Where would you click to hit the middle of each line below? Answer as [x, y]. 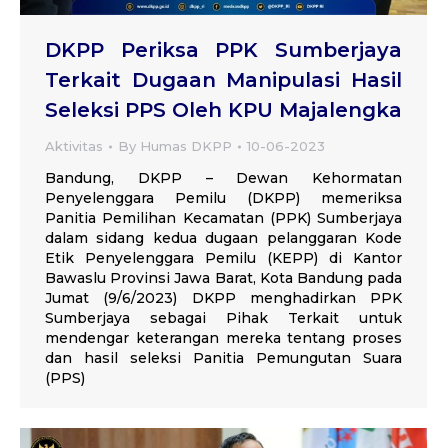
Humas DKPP [186, 146]
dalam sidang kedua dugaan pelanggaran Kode [223, 238]
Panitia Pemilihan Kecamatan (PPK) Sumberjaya [223, 218]
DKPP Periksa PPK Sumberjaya [223, 50]
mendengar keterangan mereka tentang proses [223, 338]
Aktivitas [74, 146]
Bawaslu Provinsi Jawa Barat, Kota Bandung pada [223, 278]
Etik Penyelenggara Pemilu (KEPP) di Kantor [223, 258]
